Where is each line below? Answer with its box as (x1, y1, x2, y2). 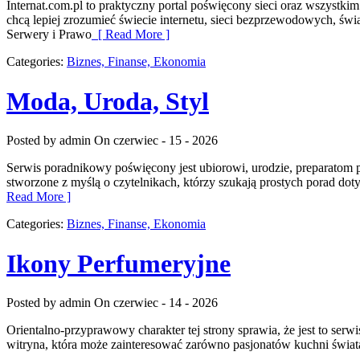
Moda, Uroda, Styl (6, 86, 209, 116)
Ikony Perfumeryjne (6, 248, 231, 278)
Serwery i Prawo (6, 27, 92, 42)
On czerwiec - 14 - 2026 (94, 296, 218, 310)
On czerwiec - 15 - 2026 (94, 133, 218, 148)
